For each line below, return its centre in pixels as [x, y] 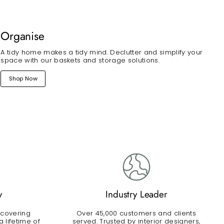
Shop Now [23, 79]
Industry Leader [136, 194]
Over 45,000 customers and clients [136, 213]
